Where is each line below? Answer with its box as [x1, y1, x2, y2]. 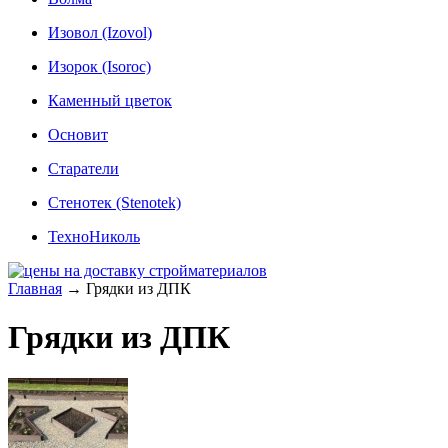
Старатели [48, 159, 119, 177]
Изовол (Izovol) [48, 23, 152, 41]
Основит [48, 125, 108, 143]
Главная [8, 279, 62, 297]
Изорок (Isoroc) [48, 57, 151, 75]
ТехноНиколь [48, 227, 140, 245]
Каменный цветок [48, 91, 172, 109]
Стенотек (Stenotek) [48, 193, 181, 211]
